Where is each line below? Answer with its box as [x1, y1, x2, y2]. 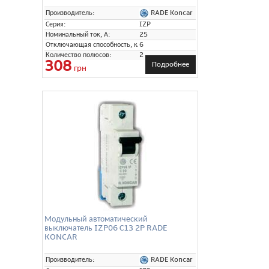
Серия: [46, 19, 66, 29]
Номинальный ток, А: [46, 29, 110, 39]
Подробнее [152, 59, 189, 69]
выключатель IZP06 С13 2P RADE [44, 222, 167, 233]
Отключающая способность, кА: [46, 40, 144, 49]
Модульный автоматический [44, 213, 148, 224]
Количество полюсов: [46, 50, 112, 59]
